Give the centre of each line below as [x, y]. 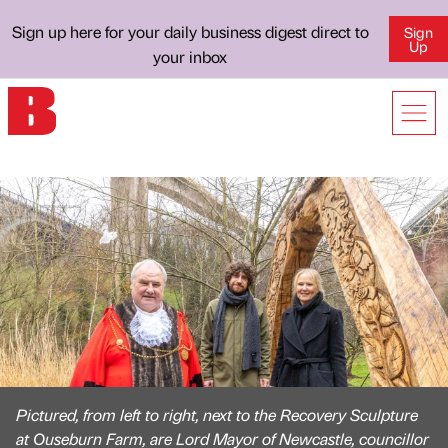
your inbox [190, 56]
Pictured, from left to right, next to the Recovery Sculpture [217, 414]
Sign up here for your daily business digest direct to [190, 31]
